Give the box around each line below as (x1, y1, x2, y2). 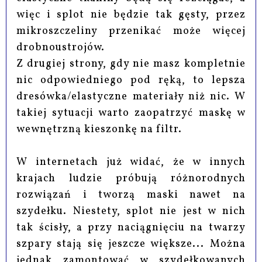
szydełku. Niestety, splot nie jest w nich (16, 204, 246, 219)
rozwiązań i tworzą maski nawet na (16, 187, 246, 202)
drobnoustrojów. (16, 40, 105, 55)
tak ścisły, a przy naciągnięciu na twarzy (16, 220, 246, 235)
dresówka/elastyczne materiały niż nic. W (16, 89, 246, 104)
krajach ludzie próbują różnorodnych (16, 171, 246, 186)
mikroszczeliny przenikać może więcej (16, 23, 246, 39)
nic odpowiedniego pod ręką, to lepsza (16, 73, 246, 88)
